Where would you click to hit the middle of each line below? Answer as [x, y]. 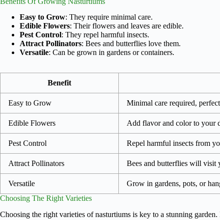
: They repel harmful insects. [105, 35]
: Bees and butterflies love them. [131, 44]
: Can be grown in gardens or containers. [111, 53]
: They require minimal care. [109, 17]
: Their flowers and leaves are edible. [127, 26]
